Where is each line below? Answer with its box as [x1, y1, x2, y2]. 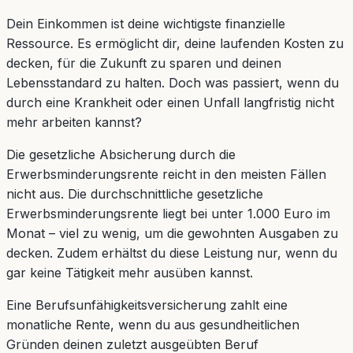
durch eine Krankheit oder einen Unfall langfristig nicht [6, 94, 334, 110]
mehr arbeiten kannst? [6, 113, 142, 130]
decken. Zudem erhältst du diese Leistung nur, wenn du [6, 244, 337, 261]
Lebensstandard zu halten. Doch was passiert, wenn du [6, 74, 339, 91]
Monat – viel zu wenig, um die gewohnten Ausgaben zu [6, 225, 338, 241]
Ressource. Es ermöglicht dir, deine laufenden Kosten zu [6, 35, 344, 51]
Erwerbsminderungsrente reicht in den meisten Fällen [6, 165, 326, 182]
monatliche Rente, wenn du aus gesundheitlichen [6, 316, 299, 333]
